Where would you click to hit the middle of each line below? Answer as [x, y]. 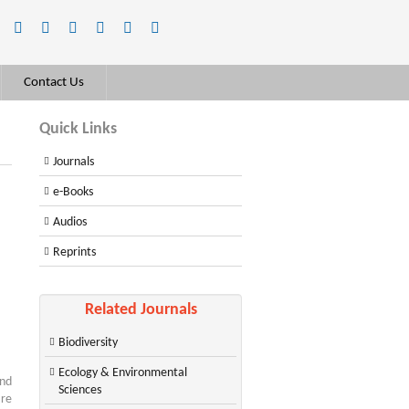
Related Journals [141, 310]
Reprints [74, 252]
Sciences [80, 390]
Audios [70, 222]
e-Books [73, 192]
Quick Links [78, 129]
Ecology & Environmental [123, 373]
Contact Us [54, 83]
